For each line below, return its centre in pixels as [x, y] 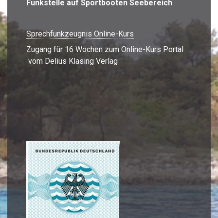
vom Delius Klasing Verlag [72, 61]
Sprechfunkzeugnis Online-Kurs [80, 34]
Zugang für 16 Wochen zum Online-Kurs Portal [105, 49]
